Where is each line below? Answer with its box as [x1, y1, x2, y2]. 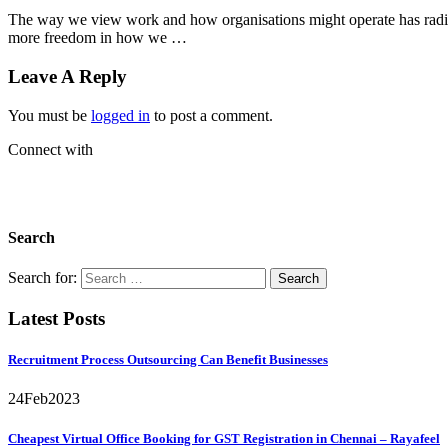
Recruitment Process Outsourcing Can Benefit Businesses [8, 352, 328, 368]
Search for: [8, 269, 77, 287]
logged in [91, 106, 150, 124]
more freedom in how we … [8, 29, 187, 47]
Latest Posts [8, 308, 105, 329]
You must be [8, 106, 91, 124]
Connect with [8, 140, 93, 158]
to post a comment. [150, 106, 273, 124]
